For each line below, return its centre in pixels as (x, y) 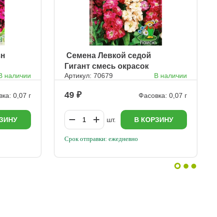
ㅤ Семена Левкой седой (108, 55)
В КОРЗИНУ (154, 120)
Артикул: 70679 (88, 76)
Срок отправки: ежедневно (101, 139)
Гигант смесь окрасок (106, 66)
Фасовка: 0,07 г (163, 95)
